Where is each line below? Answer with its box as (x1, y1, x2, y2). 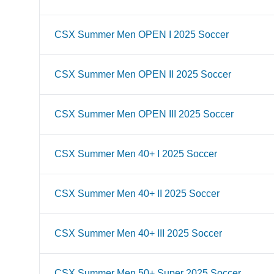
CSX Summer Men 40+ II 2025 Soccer (54, 188, 220, 199)
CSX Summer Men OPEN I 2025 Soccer (54, 29, 229, 40)
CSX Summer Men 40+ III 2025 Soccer (54, 228, 222, 239)
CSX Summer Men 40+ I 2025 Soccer (54, 149, 217, 159)
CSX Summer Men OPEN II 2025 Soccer (54, 69, 231, 80)
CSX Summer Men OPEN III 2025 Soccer (54, 109, 234, 119)
